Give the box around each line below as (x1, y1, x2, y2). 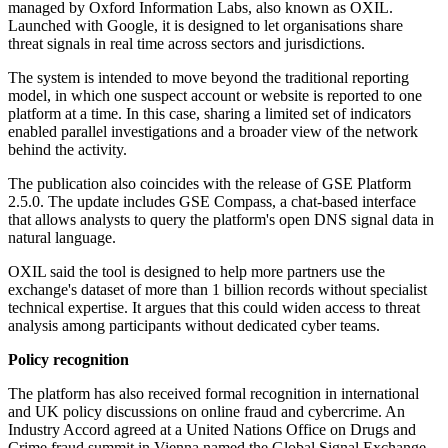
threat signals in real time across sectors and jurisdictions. (8, 35, 365, 53)
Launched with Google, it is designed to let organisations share (8, 17, 403, 35)
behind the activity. (8, 141, 127, 159)
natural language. (8, 229, 116, 247)
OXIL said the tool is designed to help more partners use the (8, 263, 385, 281)
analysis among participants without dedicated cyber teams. (8, 317, 380, 335)
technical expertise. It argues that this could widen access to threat (8, 299, 420, 317)
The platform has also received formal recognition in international (8, 385, 419, 403)
